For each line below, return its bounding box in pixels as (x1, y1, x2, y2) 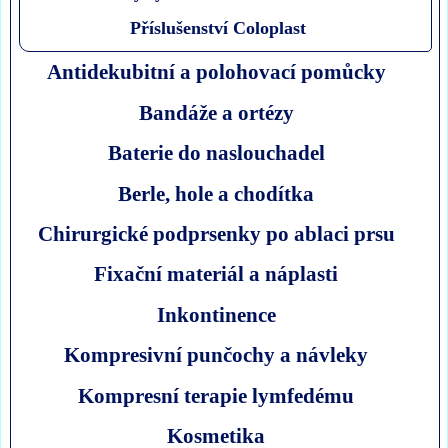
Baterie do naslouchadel (107, 141, 325, 165)
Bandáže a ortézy (138, 100, 294, 124)
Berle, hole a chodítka (118, 181, 315, 205)
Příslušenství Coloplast (129, 18, 306, 39)
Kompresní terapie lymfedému (78, 383, 355, 407)
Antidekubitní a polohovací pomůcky (46, 60, 386, 84)
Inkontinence (156, 302, 276, 326)
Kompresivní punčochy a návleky (64, 343, 369, 367)
